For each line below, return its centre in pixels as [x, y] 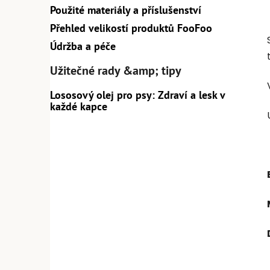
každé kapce [79, 107]
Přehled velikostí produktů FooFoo [131, 28]
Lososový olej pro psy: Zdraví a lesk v [137, 95]
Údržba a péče [83, 46]
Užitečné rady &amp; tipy [116, 71]
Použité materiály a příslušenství [126, 10]
